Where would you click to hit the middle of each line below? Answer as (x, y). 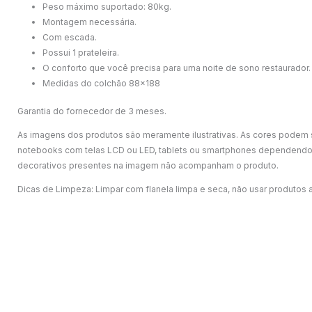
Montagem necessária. (89, 22)
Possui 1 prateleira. (81, 52)
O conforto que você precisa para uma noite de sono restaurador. (177, 68)
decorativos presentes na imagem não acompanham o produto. (148, 165)
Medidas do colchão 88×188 (101, 83)
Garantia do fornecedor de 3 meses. (92, 111)
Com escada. (70, 37)
